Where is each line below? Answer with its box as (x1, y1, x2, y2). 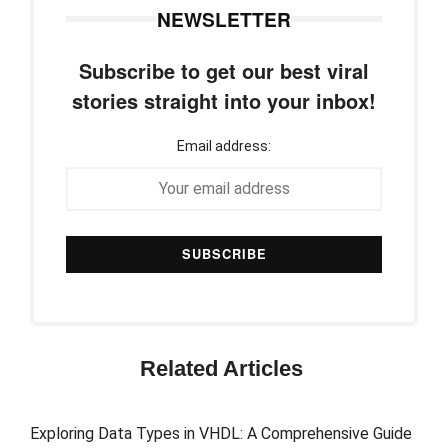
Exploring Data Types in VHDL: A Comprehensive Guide (30, 423, 412, 443)
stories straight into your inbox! (72, 85, 376, 115)
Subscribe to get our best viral (79, 55, 369, 85)
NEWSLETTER (157, 4, 291, 33)
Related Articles (139, 356, 303, 382)
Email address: (177, 137, 271, 154)
